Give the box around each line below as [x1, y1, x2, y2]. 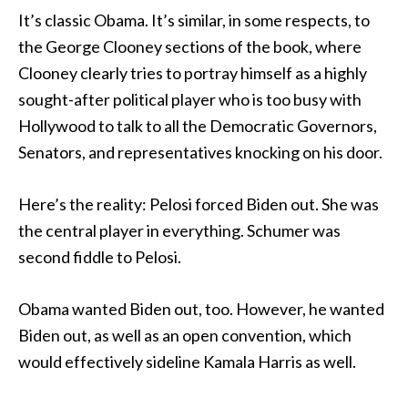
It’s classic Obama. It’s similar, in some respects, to [18, 10, 370, 30]
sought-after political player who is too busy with [18, 89, 362, 109]
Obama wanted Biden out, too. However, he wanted [18, 299, 384, 319]
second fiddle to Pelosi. [18, 247, 181, 267]
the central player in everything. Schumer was [18, 220, 341, 240]
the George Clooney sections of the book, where [18, 36, 362, 56]
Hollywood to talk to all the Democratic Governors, [18, 116, 377, 136]
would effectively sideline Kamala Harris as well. [18, 352, 356, 372]
